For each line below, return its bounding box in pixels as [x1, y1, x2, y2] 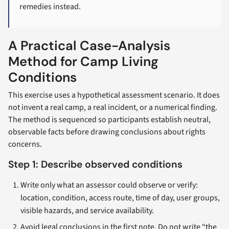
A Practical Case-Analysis [8, 37, 170, 55]
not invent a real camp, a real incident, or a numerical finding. [8, 102, 217, 113]
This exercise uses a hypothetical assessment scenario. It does [8, 89, 220, 101]
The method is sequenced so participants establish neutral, [8, 114, 211, 125]
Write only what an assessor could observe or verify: [20, 179, 198, 191]
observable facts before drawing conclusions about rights [8, 126, 205, 138]
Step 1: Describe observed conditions [8, 158, 182, 171]
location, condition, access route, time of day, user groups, [20, 192, 220, 203]
